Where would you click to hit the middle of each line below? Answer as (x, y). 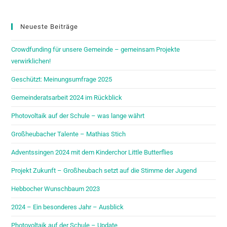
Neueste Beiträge (49, 26)
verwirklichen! (31, 61)
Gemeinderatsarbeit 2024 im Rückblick (67, 97)
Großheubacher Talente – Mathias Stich (69, 134)
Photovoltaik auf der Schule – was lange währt (78, 116)
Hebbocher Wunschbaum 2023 (56, 188)
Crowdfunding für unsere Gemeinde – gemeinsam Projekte (96, 49)
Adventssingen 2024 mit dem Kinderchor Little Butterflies (92, 152)
